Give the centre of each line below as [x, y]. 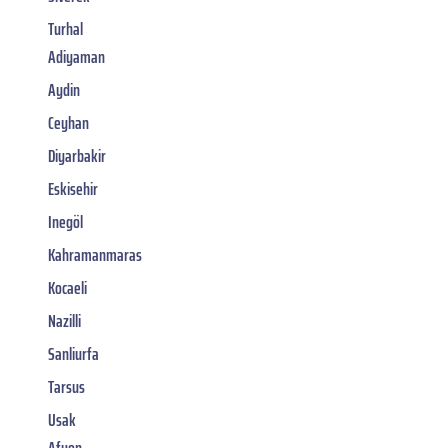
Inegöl [65, 221]
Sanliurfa [73, 353]
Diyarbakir [77, 155]
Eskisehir [73, 188]
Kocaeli [67, 287]
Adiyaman [76, 56]
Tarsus [66, 386]
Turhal [65, 28]
